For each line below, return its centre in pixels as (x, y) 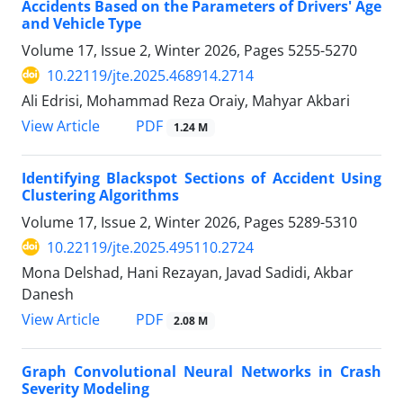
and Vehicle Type (81, 23)
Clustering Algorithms (100, 195)
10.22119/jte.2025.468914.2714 (150, 75)
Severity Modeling (85, 389)
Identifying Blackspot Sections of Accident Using (201, 178)
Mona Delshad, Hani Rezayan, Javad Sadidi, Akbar (188, 272)
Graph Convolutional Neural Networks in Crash (201, 372)
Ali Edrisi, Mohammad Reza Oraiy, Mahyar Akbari (186, 100)
